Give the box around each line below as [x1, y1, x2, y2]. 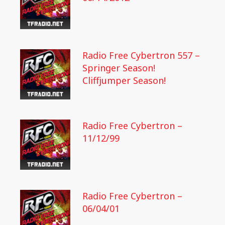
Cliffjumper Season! [82, 74, 166, 87]
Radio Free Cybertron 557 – [82, 49, 200, 62]
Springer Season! [82, 62, 155, 74]
